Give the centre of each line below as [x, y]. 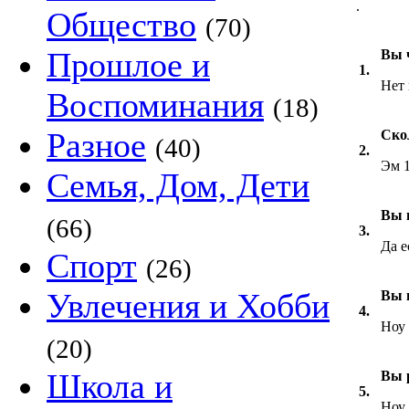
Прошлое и [128, 65]
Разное [96, 145]
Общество [121, 25]
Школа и [110, 386]
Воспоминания [155, 105]
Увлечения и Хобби [188, 306]
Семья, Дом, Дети [178, 185]
